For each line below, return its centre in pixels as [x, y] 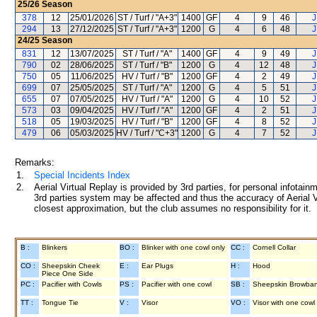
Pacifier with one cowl [177, 284]
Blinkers [54, 247]
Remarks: [35, 162]
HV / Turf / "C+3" [147, 133]
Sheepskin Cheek [71, 266]
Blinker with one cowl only [183, 247]
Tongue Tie [60, 302]
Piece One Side [68, 273]
